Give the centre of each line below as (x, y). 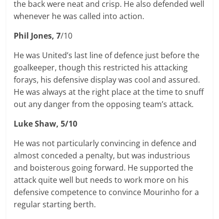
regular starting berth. (55, 204)
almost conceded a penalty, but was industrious (102, 155)
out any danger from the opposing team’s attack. (104, 104)
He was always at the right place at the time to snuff (109, 92)
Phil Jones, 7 (37, 36)
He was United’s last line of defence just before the (107, 55)
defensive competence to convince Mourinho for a (107, 192)
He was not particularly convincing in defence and (105, 143)
